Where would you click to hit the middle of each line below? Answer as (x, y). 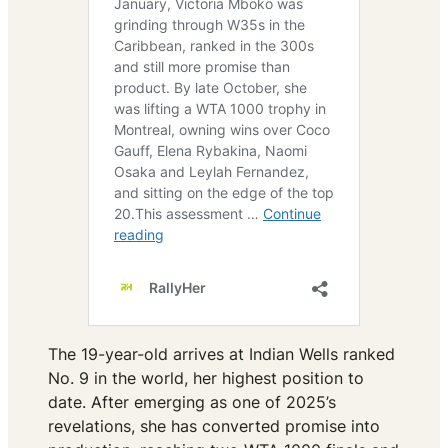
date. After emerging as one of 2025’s (192, 402)
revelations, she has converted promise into (214, 426)
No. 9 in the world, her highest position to (206, 378)
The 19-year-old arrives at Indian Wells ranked (221, 354)
